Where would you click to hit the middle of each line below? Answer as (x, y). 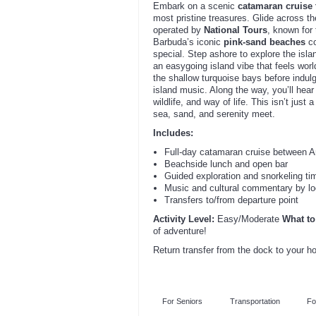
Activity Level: (184, 219)
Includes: (173, 133)
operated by (178, 30)
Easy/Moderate (248, 219)
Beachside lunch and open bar (226, 164)
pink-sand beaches (265, 42)
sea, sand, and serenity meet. (214, 114)
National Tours (236, 30)
